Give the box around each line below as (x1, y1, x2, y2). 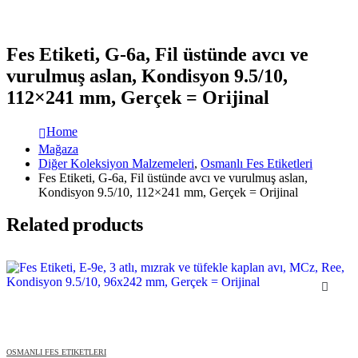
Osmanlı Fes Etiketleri (201, 156, 312, 170)
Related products (6, 213, 144, 235)
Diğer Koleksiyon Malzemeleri (38, 156, 194, 170)
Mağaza (38, 141, 78, 156)
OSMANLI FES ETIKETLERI (6, 347, 106, 356)
